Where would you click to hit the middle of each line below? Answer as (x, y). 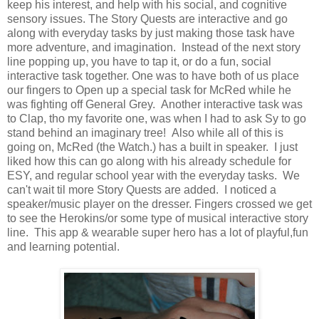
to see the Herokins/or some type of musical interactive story (158, 218)
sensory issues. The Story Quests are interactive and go (147, 19)
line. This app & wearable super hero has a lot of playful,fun (158, 232)
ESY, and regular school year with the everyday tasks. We (153, 175)
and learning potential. (66, 246)
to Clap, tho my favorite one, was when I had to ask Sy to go (157, 118)
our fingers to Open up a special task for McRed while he (149, 90)
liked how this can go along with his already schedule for (149, 161)
